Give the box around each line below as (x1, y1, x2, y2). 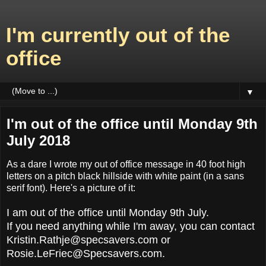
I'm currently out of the (6, 24, 230, 46)
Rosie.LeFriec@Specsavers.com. (7, 247, 165, 259)
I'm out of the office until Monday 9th (7, 116, 258, 132)
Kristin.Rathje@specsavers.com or (7, 233, 170, 246)
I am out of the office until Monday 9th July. (7, 206, 209, 218)
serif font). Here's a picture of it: (7, 182, 135, 193)
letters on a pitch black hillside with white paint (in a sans (7, 170, 244, 181)
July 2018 (7, 132, 70, 148)
